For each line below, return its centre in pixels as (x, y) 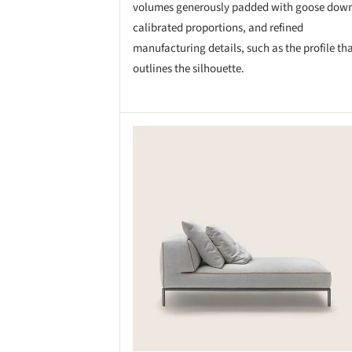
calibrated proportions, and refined (218, 27)
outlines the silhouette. (189, 68)
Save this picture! (116, 141)
